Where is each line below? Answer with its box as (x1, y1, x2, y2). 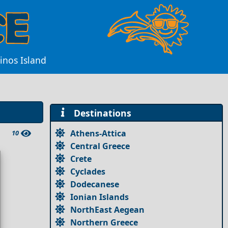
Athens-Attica (70, 127, 127, 139)
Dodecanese (70, 178, 120, 190)
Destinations (68, 106, 131, 119)
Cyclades (70, 165, 106, 177)
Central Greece (70, 140, 130, 152)
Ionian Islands (70, 191, 129, 203)
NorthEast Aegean (70, 204, 145, 215)
